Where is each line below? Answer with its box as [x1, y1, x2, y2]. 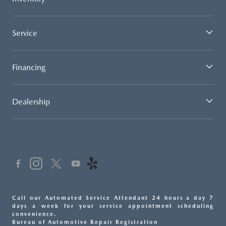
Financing [12, 62, 45, 72]
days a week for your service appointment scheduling [12, 202, 214, 209]
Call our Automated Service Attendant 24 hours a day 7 [12, 194, 214, 201]
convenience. [12, 210, 57, 217]
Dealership [12, 96, 50, 106]
